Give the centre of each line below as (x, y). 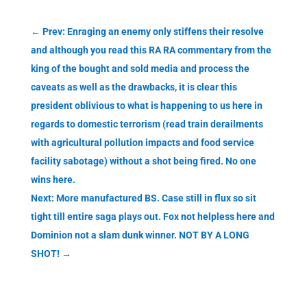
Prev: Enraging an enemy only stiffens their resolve (153, 32)
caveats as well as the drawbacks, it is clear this (134, 87)
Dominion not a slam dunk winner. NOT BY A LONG (140, 235)
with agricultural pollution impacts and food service (142, 143)
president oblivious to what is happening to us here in (146, 106)
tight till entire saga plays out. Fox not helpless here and (152, 217)
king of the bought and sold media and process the (140, 69)
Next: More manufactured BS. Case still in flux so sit (143, 198)
